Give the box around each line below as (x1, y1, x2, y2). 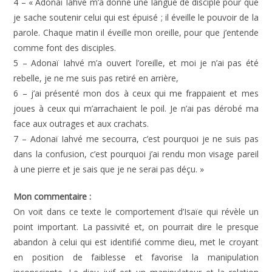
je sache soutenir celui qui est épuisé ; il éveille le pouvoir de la (13, 12, 259, 23)
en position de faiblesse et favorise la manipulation (13, 251, 259, 263)
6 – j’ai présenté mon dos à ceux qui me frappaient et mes (13, 87, 259, 99)
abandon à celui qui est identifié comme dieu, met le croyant (13, 236, 259, 248)
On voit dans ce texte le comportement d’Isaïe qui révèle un (13, 206, 259, 217)
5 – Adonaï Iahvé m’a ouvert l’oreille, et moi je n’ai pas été (13, 57, 259, 69)
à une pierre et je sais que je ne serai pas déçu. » (13, 163, 205, 175)
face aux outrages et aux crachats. (13, 118, 149, 129)
